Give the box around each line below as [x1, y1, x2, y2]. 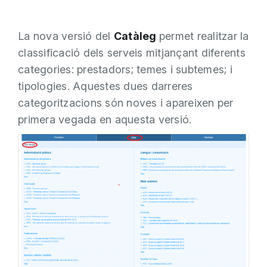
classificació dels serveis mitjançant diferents [18, 46, 246, 59]
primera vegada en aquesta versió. [18, 113, 192, 126]
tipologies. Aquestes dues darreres [18, 79, 193, 92]
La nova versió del [18, 29, 114, 42]
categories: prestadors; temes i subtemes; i [18, 63, 232, 76]
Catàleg [113, 29, 159, 42]
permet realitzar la [159, 29, 249, 42]
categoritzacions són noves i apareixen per [18, 96, 234, 109]
